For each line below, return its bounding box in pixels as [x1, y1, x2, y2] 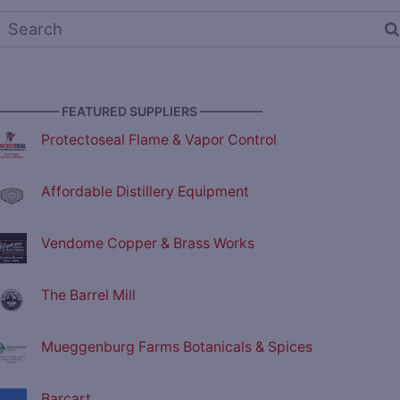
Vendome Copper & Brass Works [41, 235, 254, 253]
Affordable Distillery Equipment [41, 183, 249, 201]
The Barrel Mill [41, 287, 136, 304]
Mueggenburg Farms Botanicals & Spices [41, 338, 312, 356]
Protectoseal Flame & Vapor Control [41, 131, 277, 149]
